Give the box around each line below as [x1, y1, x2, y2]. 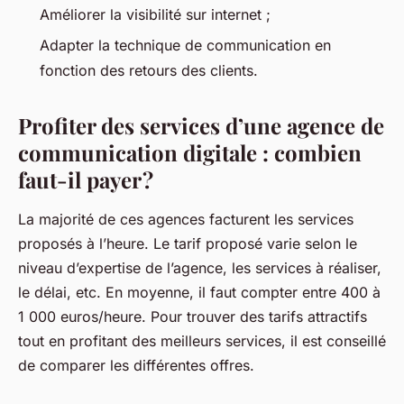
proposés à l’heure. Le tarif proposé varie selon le [18, 234, 357, 253]
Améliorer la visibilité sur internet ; [40, 5, 271, 23]
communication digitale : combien [18, 138, 362, 168]
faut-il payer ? [18, 165, 153, 195]
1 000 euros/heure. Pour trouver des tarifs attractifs [18, 308, 367, 326]
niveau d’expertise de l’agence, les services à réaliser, [18, 259, 381, 278]
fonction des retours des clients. [40, 61, 258, 80]
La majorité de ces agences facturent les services [18, 210, 353, 229]
